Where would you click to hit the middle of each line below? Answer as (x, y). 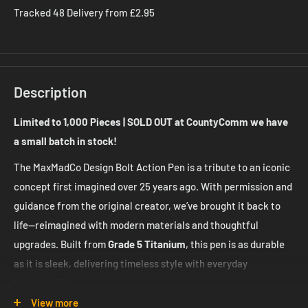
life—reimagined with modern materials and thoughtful (136, 225)
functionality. (44, 283)
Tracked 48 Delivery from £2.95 (84, 12)
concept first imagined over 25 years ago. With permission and (153, 187)
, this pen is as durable (235, 244)
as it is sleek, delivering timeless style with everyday (131, 264)
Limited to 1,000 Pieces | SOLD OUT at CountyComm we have (151, 121)
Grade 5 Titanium (147, 244)
